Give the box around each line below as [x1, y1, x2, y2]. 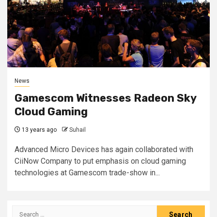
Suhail [69, 126, 86, 133]
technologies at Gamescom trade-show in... [15, 168, 160, 177]
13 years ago [20, 126, 57, 133]
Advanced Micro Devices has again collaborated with [15, 144, 193, 154]
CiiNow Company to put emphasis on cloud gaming [15, 156, 186, 166]
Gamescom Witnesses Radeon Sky [15, 91, 196, 105]
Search [12, 205, 38, 215]
